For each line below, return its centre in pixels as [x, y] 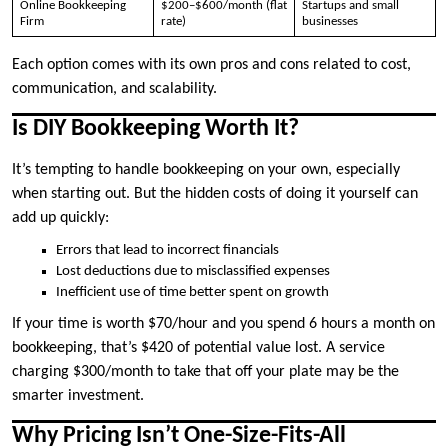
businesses [329, 21]
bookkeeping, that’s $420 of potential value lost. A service [198, 347]
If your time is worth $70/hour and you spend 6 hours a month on [223, 323]
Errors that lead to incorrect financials [167, 250]
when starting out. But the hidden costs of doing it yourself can [215, 193]
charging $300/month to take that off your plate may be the [205, 371]
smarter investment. [78, 395]
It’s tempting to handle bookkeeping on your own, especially [206, 169]
